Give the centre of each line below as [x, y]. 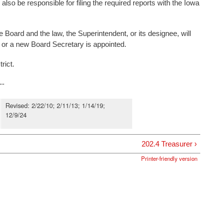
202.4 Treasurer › [169, 144]
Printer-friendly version [169, 159]
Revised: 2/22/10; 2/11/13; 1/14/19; [55, 106]
